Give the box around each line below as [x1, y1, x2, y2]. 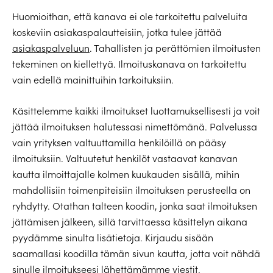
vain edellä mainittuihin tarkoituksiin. [12, 73, 174, 86]
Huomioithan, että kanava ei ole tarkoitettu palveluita [12, 10, 247, 23]
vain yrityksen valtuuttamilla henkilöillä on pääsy [12, 136, 226, 149]
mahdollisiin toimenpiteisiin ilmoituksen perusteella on [12, 183, 250, 196]
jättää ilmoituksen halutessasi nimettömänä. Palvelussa [12, 120, 257, 133]
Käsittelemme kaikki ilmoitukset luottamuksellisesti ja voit [12, 104, 260, 117]
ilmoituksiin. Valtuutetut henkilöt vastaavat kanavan [12, 152, 238, 165]
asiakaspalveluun [12, 41, 90, 54]
